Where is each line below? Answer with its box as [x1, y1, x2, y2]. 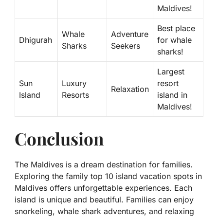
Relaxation [111, 84, 149, 94]
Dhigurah [19, 35, 52, 45]
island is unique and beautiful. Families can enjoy [15, 195, 194, 205]
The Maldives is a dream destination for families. [15, 160, 193, 170]
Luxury [62, 78, 87, 89]
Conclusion [15, 127, 104, 150]
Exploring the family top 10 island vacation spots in [15, 171, 202, 182]
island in [157, 90, 187, 100]
